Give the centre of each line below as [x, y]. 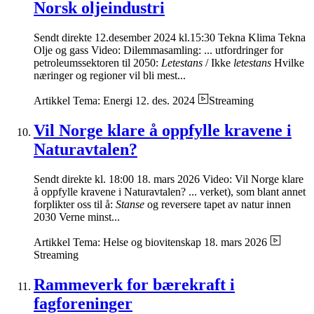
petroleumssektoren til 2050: [97, 62]
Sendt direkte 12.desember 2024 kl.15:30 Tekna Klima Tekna [170, 37]
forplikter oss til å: [75, 204]
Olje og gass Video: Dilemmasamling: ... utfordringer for [158, 50]
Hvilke [288, 62]
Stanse [130, 204]
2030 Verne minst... [77, 217]
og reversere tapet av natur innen [218, 204]
